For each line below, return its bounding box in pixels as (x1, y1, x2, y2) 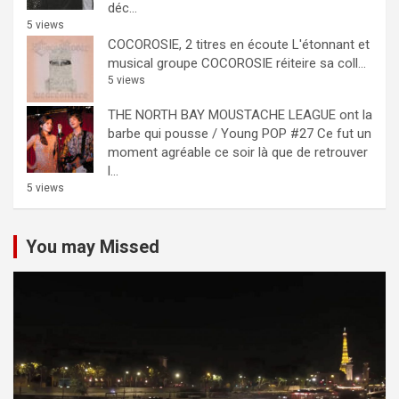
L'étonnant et (292, 37, 370, 53)
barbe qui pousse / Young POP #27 (108, 126, 313, 142)
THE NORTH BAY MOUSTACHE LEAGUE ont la (108, 107, 372, 123)
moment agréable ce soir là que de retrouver (108, 144, 368, 160)
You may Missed (26, 236, 159, 257)
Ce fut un (317, 126, 371, 142)
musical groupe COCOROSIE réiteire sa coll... (108, 55, 366, 71)
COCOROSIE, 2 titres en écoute (108, 37, 289, 53)
